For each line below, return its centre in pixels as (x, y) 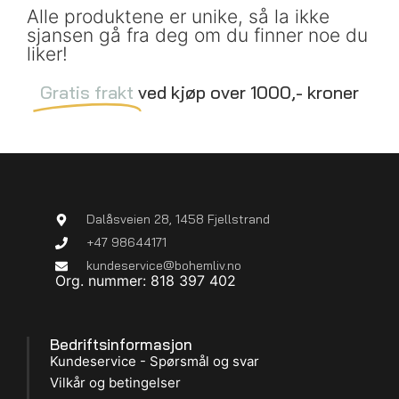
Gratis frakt (87, 93)
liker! (47, 54)
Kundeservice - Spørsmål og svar (155, 361)
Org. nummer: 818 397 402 (146, 281)
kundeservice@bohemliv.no (163, 266)
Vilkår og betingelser (115, 382)
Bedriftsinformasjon (121, 344)
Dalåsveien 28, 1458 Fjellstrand (178, 220)
